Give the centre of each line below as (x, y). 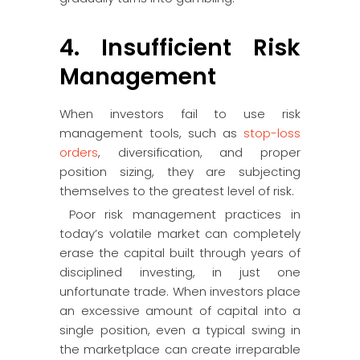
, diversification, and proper (199, 152)
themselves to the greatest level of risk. (177, 191)
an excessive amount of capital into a (180, 311)
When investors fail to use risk (180, 114)
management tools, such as (151, 133)
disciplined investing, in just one (180, 272)
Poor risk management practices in (180, 214)
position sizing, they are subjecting (180, 172)
